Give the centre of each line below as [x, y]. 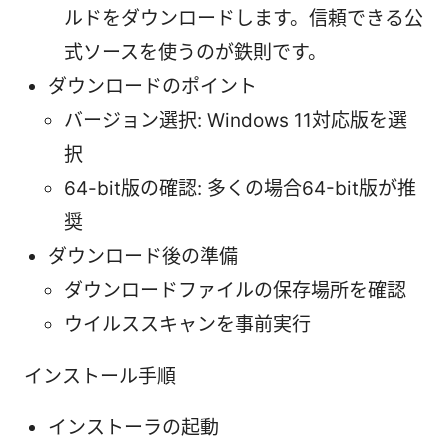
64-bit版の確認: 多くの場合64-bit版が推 [240, 188]
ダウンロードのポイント [152, 86]
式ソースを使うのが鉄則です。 [195, 52]
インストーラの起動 [133, 427]
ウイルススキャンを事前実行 [187, 324]
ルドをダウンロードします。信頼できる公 [243, 18]
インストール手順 [100, 376]
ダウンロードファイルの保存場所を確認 [235, 290]
